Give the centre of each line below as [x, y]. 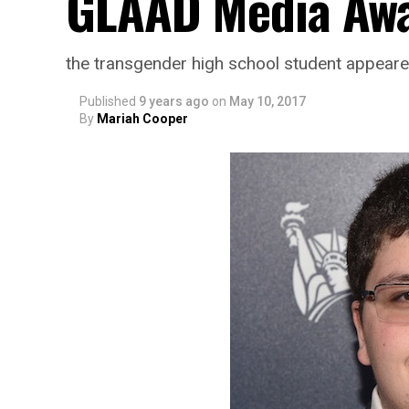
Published [108, 101]
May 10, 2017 [267, 101]
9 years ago [174, 101]
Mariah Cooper [142, 119]
